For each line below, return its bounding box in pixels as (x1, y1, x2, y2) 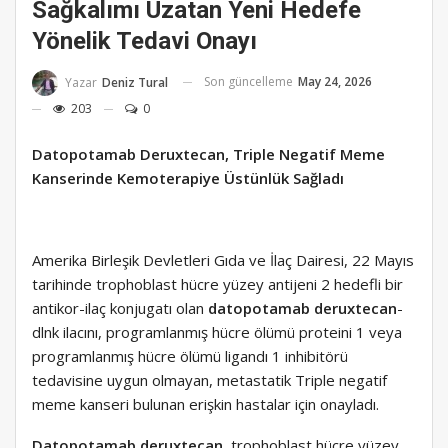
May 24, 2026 (298, 73, 372, 91)
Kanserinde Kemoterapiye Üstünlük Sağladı (32, 167, 344, 188)
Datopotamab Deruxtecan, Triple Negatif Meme (32, 143, 385, 164)
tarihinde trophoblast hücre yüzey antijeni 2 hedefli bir (32, 273, 403, 294)
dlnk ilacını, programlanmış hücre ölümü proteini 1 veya (32, 321, 402, 342)
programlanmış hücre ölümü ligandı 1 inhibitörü (32, 345, 348, 366)
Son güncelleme (204, 73, 296, 91)
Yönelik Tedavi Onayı (32, 27, 257, 56)
